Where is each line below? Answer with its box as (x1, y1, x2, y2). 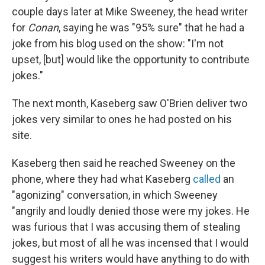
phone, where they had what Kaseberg (12, 173, 193, 185)
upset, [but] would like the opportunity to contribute (12, 53, 250, 66)
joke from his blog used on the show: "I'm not (12, 37, 224, 50)
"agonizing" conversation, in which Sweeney (12, 189, 218, 201)
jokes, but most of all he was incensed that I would (12, 237, 248, 249)
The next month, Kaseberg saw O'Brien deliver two (12, 97, 247, 109)
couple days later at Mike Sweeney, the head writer (12, 5, 248, 18)
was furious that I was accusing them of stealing (12, 221, 240, 233)
